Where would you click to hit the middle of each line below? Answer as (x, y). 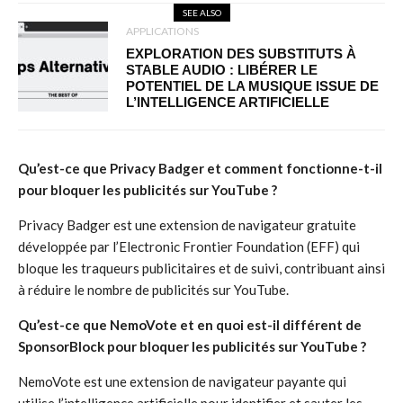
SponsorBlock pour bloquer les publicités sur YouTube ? (192, 346)
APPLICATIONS (162, 31)
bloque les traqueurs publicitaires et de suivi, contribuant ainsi (201, 268)
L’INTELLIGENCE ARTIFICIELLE (228, 102)
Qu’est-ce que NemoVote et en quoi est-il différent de (190, 325)
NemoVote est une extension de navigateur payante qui (182, 381)
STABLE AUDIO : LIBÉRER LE (222, 70)
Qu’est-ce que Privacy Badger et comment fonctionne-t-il (200, 168)
